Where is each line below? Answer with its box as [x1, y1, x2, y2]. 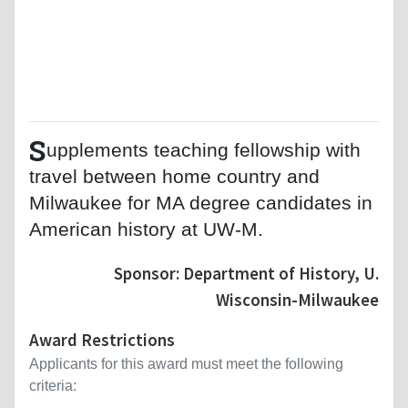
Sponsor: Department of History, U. [114, 261, 379, 284]
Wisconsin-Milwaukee [216, 288, 379, 311]
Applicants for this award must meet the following [29, 355, 343, 372]
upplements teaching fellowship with [46, 138, 361, 160]
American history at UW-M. [29, 218, 263, 240]
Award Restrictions [29, 328, 175, 351]
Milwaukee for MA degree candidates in [29, 191, 372, 213]
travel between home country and [29, 165, 320, 187]
